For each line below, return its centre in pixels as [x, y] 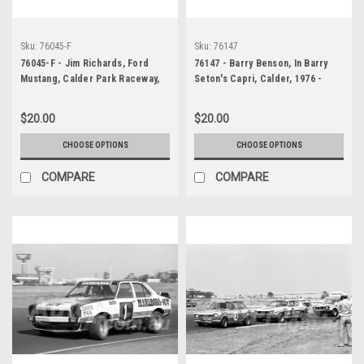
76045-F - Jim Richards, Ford [84, 63]
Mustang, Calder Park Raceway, [90, 78]
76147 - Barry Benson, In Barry [261, 63]
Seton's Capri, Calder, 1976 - [258, 78]
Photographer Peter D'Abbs [256, 94]
